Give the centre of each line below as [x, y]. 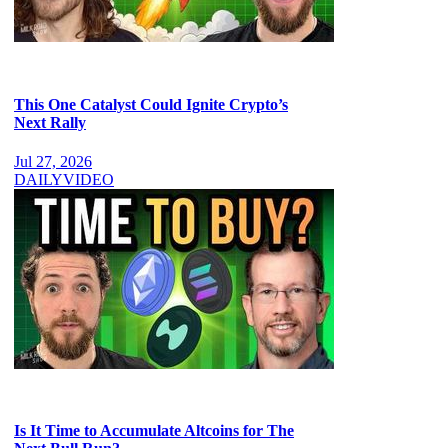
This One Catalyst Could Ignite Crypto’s [151, 104]
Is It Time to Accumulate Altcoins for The [154, 431]
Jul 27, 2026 [53, 161]
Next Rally [50, 122]
